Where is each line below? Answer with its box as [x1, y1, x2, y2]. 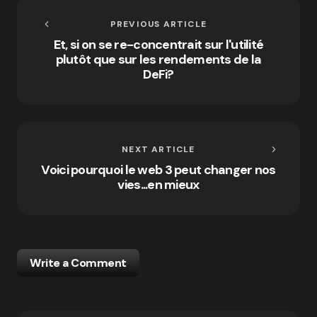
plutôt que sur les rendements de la [55, 51, 262, 69]
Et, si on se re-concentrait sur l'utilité [53, 36, 264, 54]
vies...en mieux [117, 176, 200, 194]
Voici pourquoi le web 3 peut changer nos [41, 161, 276, 179]
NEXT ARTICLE [122, 144, 195, 156]
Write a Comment [30, 255, 127, 271]
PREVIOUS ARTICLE [110, 18, 207, 30]
